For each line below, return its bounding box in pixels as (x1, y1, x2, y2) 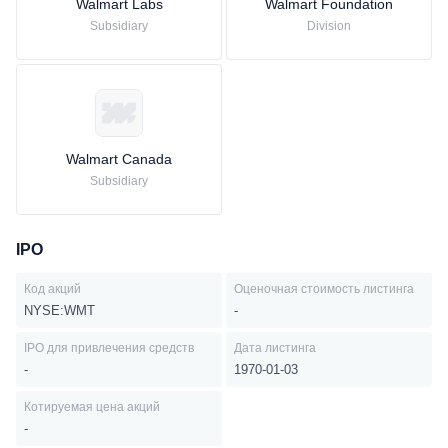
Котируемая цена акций (24, 400, 160, 414)
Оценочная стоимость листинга (234, 282, 414, 296)
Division (307, 19, 351, 33)
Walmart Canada (66, 151, 172, 167)
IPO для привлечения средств (24, 341, 194, 355)
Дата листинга (234, 341, 316, 355)
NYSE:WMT (24, 303, 95, 318)
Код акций (24, 282, 81, 296)
